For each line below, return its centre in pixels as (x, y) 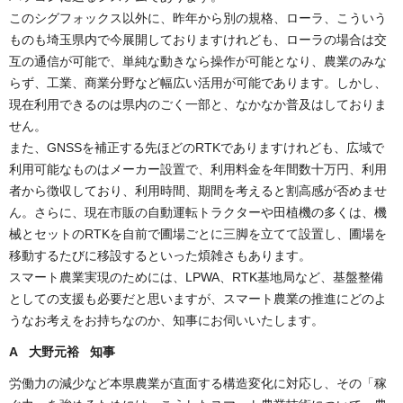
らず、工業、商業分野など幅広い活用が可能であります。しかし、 (198, 82)
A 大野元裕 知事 (62, 352)
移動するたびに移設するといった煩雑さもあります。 (160, 255)
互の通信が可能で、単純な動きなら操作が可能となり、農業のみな (198, 61)
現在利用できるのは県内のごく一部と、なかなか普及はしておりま (198, 104)
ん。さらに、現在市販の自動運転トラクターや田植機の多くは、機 (198, 212)
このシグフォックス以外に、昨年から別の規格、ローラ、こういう (198, 18)
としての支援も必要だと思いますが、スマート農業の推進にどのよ (198, 298)
